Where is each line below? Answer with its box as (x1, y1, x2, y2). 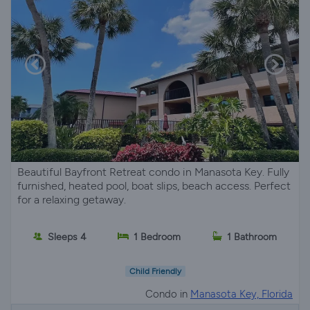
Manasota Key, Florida (190, 288, 293, 300)
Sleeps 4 (47, 230, 86, 243)
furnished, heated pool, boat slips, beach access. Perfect (17, 179, 291, 192)
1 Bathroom (227, 230, 277, 243)
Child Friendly (129, 266, 181, 277)
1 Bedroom (134, 230, 181, 243)
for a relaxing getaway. (17, 193, 126, 206)
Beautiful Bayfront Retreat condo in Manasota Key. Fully (17, 165, 289, 179)
